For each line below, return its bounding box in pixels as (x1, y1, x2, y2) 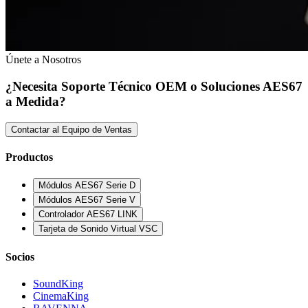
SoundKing (33, 277, 83, 289)
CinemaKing (33, 289, 89, 302)
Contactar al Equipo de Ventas (11, 124, 132, 135)
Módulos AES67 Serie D (38, 180, 135, 191)
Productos (5, 151, 53, 164)
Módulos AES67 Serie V (38, 195, 135, 206)
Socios (5, 250, 34, 263)
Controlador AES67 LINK (38, 209, 137, 220)
